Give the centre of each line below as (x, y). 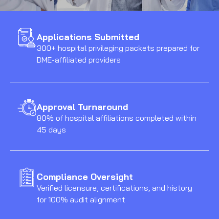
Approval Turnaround (82, 107)
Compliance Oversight (85, 177)
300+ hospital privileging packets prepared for (118, 48)
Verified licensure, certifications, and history (114, 188)
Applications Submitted (88, 37)
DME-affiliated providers (79, 60)
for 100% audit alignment (81, 199)
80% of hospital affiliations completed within (117, 118)
